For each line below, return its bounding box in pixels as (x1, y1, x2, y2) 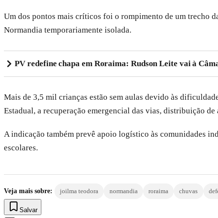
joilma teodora (60, 187, 99, 195)
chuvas (179, 187, 198, 195)
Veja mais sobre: (4, 187, 53, 195)
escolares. (4, 143, 38, 153)
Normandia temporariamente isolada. (4, 25, 131, 35)
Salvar (19, 206, 37, 214)
